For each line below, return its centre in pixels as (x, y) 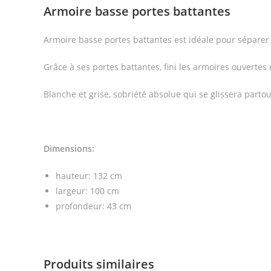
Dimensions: (69, 149)
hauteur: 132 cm (89, 176)
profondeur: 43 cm (93, 206)
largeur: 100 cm (87, 191)
